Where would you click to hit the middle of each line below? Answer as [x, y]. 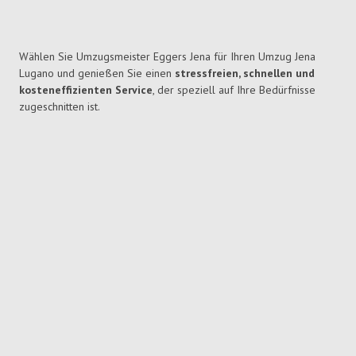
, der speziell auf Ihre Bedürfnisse [234, 90]
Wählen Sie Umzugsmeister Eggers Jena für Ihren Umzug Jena [167, 57]
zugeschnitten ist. [60, 107]
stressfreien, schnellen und [245, 74]
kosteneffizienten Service [86, 90]
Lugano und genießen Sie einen [97, 74]
